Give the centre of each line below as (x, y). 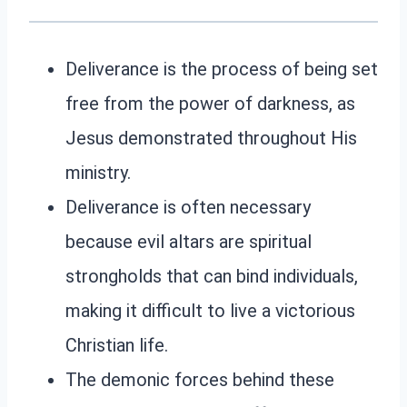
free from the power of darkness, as (210, 103)
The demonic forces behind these (200, 379)
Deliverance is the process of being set (222, 69)
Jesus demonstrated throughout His (211, 138)
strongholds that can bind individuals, (212, 276)
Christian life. (117, 345)
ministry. (98, 172)
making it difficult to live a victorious (210, 310)
